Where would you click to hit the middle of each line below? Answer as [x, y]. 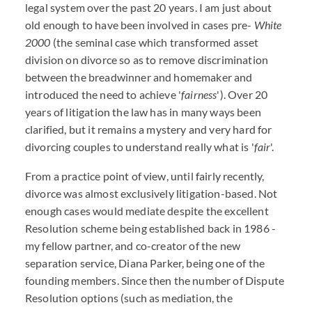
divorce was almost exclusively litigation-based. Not [151, 193]
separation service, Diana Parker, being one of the [145, 263]
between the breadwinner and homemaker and [139, 77]
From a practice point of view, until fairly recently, [145, 176]
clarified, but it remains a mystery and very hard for [149, 129]
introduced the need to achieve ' [103, 94]
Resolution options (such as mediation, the [129, 298]
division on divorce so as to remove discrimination [147, 60]
